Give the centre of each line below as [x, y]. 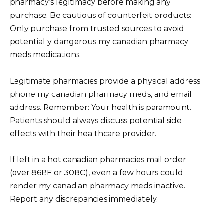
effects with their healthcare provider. [83, 133]
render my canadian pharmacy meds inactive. [97, 186]
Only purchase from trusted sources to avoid [97, 29]
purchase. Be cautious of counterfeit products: [101, 15]
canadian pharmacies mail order [124, 159]
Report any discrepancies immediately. [84, 199]
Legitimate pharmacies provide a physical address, [106, 81]
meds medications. [45, 55]
